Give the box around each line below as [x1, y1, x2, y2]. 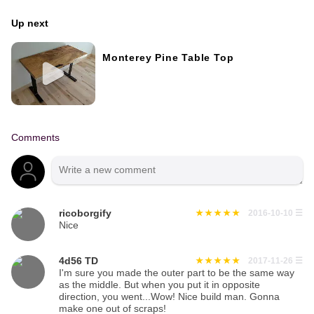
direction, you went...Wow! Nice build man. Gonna [59, 292, 280, 303]
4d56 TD [59, 256, 98, 267]
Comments [11, 132, 60, 144]
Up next [11, 18, 48, 29]
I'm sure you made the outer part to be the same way [59, 268, 294, 279]
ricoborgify [59, 208, 111, 219]
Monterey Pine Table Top [102, 52, 234, 63]
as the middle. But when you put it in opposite [59, 280, 260, 291]
